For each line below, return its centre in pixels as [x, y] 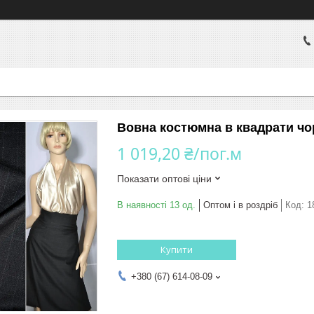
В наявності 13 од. [156, 205]
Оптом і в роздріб [240, 205]
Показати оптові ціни [164, 178]
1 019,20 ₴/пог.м [179, 153]
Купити [177, 249]
